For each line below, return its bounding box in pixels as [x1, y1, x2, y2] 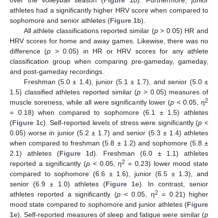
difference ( [10, 47, 47, 55]
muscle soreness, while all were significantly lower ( [10, 98, 171, 107]
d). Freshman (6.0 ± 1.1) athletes [90, 149, 208, 158]
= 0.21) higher [158, 190, 209, 199]
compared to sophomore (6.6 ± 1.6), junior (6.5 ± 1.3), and [10, 170, 208, 178]
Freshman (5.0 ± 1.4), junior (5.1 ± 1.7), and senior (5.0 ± [23, 78, 208, 86]
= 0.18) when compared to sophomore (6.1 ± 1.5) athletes [10, 109, 208, 117]
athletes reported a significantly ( [10, 190, 117, 199]
